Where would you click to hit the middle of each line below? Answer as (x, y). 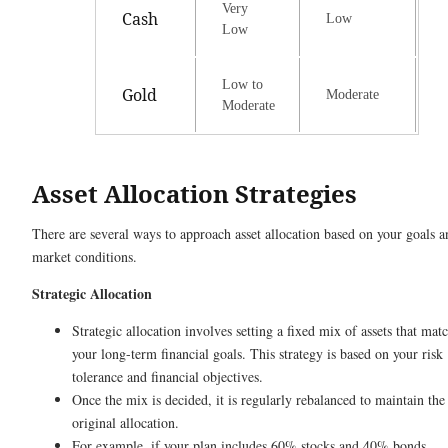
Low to (242, 84)
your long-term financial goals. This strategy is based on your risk (257, 353)
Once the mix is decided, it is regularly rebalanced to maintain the (258, 399)
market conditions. (84, 256)
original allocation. (128, 422)
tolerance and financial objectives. (170, 376)
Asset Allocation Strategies (194, 193)
